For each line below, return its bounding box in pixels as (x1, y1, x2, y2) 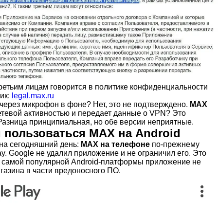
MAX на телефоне (81, 140, 150, 149)
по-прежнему (150, 140, 200, 149)
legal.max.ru (12, 91, 54, 100)
